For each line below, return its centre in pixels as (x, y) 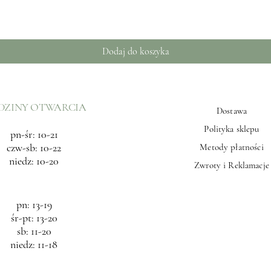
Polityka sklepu (232, 129)
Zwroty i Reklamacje (232, 165)
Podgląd (135, 7)
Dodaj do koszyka (135, 51)
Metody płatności (232, 147)
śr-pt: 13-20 (34, 218)
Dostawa (232, 111)
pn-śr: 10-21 (34, 134)
